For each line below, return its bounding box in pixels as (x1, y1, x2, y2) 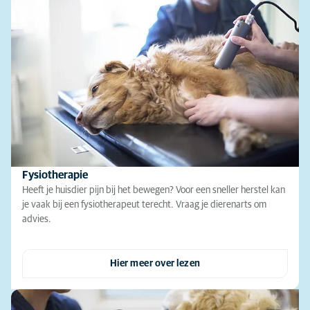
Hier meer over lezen (109, 259, 201, 269)
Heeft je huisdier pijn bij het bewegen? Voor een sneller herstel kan (22, 185, 285, 196)
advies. (22, 215, 51, 225)
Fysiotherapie (22, 170, 88, 181)
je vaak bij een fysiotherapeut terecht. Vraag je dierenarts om (22, 200, 266, 210)
